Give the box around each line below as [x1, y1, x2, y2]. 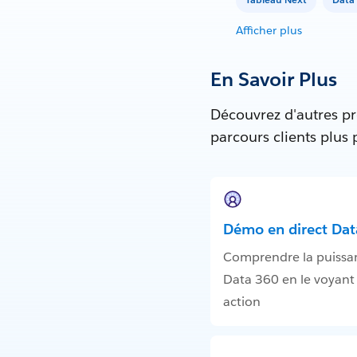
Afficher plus [236, 22, 302, 37]
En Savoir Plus [210, 66, 337, 92]
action [223, 293, 261, 311]
